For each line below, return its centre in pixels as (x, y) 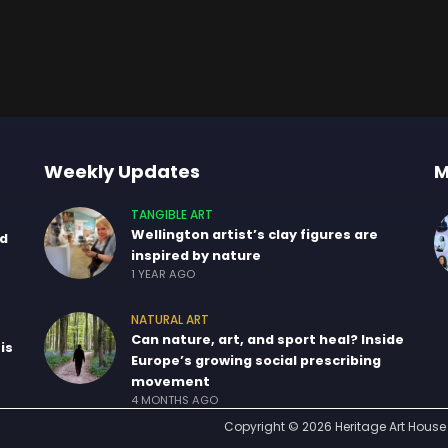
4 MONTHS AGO (174, 400)
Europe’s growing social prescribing (256, 361)
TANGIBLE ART (172, 215)
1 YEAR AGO (163, 274)
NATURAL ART (170, 320)
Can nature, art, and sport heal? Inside (267, 340)
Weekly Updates (122, 172)
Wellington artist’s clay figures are (254, 235)
